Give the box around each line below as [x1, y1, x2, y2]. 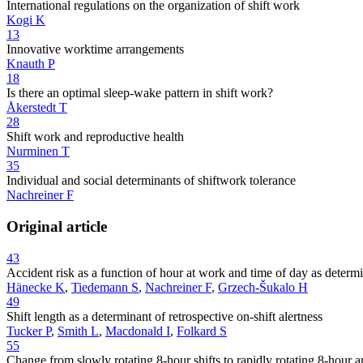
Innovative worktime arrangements [6, 42, 184, 57]
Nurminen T [6, 144, 70, 159]
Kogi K [6, 13, 45, 28]
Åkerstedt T [6, 100, 67, 115]
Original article [6, 217, 107, 235]
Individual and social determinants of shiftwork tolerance [6, 173, 296, 188]
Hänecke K [6, 280, 65, 294]
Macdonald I [105, 323, 170, 338]
